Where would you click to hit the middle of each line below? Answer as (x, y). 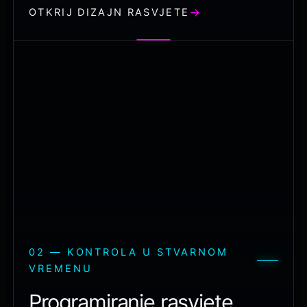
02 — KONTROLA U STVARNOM (129, 253)
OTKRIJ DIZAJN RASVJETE (109, 13)
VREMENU (61, 269)
